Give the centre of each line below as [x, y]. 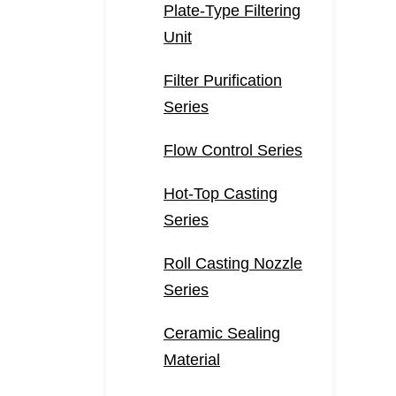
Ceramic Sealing [222, 333]
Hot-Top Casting [221, 194]
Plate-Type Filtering [232, 11]
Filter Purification [223, 80]
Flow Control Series [233, 150]
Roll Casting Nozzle [233, 263]
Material [192, 360]
